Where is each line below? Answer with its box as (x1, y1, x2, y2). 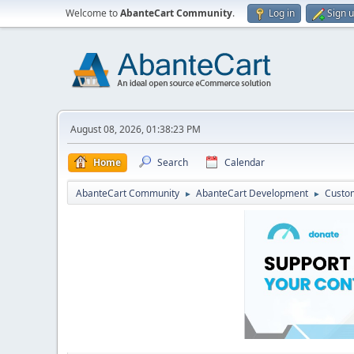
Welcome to (66, 6, 120, 20)
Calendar (224, 156, 265, 169)
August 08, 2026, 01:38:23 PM (70, 122, 201, 136)
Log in (269, 6, 295, 20)
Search (157, 156, 188, 169)
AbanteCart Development (196, 186, 308, 200)
